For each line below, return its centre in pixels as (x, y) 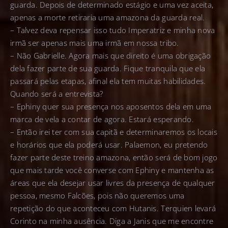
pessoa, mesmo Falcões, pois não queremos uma (97, 196)
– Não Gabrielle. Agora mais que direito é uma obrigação (111, 56)
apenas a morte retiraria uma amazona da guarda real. (108, 18)
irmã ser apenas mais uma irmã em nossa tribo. (95, 43)
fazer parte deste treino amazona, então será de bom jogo (114, 158)
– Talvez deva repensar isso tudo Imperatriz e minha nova (113, 30)
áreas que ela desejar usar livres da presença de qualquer (113, 183)
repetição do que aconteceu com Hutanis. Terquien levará (113, 208)
